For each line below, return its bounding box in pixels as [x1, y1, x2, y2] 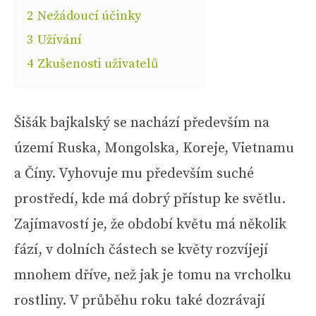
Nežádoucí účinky [37, 8, 141, 24]
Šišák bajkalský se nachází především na [14, 114, 269, 132]
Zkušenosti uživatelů [37, 56, 159, 72]
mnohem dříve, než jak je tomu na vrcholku [14, 267, 291, 284]
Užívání [37, 32, 82, 48]
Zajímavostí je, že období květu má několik [14, 216, 286, 233]
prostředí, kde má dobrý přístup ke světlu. [14, 190, 286, 208]
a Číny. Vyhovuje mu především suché [14, 165, 254, 183]
